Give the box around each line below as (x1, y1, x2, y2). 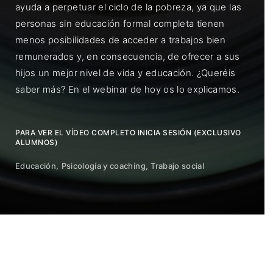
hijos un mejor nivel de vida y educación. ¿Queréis (15, 66, 236, 79)
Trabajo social (151, 160, 205, 171)
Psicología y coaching (61, 160, 146, 171)
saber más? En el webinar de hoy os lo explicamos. (15, 83, 240, 95)
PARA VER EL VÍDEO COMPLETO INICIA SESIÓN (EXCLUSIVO (15, 127, 241, 137)
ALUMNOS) (15, 137, 58, 147)
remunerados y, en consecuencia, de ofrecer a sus (15, 50, 240, 62)
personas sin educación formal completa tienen (15, 17, 225, 29)
